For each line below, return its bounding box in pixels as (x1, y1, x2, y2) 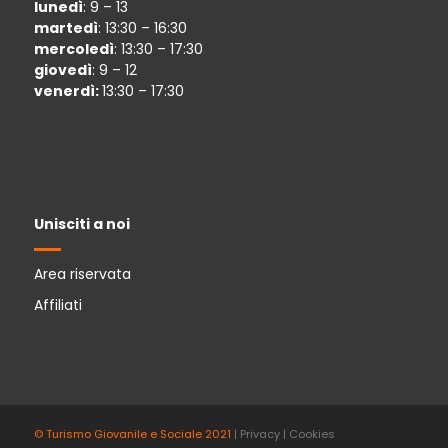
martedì (33, 18, 98, 39)
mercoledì (33, 39, 114, 60)
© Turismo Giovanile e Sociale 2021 (33, 426, 234, 443)
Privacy (239, 426, 280, 443)
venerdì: (33, 81, 102, 102)
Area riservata (33, 264, 131, 285)
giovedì (33, 60, 92, 81)
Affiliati (33, 295, 82, 316)
